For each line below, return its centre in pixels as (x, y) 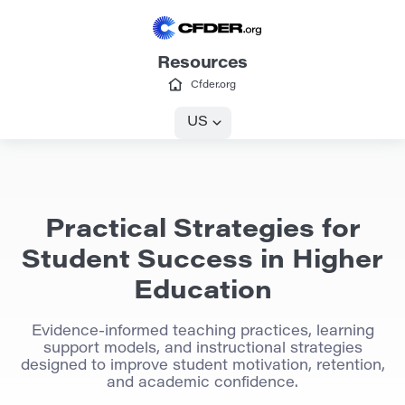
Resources (202, 65)
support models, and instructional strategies (202, 348)
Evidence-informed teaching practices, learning (202, 331)
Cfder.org (214, 86)
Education (202, 292)
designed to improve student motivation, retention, (202, 366)
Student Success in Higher (202, 261)
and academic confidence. (202, 383)
